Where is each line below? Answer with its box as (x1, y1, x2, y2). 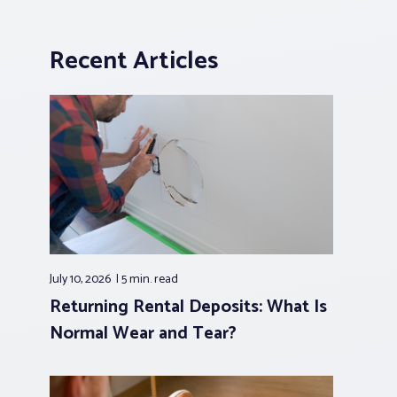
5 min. (121, 269, 155, 290)
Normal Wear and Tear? (50, 318, 237, 348)
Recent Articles (50, 40, 219, 82)
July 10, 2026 (50, 269, 114, 290)
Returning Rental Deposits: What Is (50, 292, 328, 322)
